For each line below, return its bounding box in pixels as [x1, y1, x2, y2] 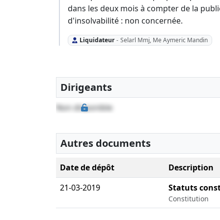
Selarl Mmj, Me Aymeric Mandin [120, 36, 208, 45]
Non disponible [56, 102, 112, 113]
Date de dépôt [60, 162, 114, 173]
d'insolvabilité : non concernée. [68, 15, 183, 26]
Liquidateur [79, 36, 114, 45]
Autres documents [60, 137, 151, 150]
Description [168, 162, 214, 173]
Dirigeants [60, 81, 112, 94]
